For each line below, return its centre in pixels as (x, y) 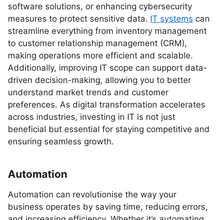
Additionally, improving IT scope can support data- (108, 68)
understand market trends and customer (88, 92)
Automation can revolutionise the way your (92, 194)
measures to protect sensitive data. (79, 19)
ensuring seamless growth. (61, 141)
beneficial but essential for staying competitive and (109, 129)
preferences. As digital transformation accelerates (107, 105)
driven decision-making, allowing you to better (99, 80)
